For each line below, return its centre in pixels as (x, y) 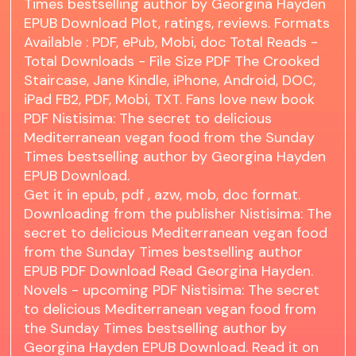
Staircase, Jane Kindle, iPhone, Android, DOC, (170, 81)
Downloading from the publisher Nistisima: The (178, 214)
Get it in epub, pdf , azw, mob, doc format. (163, 195)
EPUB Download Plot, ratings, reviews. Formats (177, 23)
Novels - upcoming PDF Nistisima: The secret (172, 290)
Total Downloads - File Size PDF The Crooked (172, 62)
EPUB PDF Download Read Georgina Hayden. (169, 271)
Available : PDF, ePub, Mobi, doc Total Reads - (171, 43)
